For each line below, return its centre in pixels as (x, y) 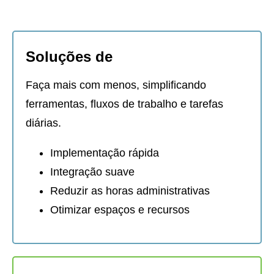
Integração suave (92, 172)
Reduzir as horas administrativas (130, 191)
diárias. (43, 123)
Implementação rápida (105, 153)
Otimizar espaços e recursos (120, 210)
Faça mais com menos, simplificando (116, 85)
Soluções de (69, 57)
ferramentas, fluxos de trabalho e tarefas (124, 104)
